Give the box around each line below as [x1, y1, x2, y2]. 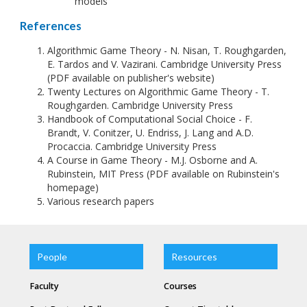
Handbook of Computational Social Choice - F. [47, 112, 252, 125]
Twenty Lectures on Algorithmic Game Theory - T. [47, 84, 269, 98]
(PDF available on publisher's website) [47, 71, 214, 84]
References [20, 18, 82, 33]
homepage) [47, 180, 99, 194]
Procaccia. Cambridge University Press [47, 139, 217, 153]
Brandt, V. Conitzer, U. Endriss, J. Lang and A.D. [47, 125, 254, 139]
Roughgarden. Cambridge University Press [47, 98, 233, 112]
